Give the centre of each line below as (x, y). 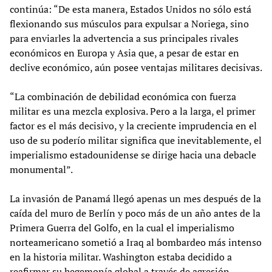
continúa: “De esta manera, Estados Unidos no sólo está (131, 9)
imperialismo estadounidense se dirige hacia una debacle (133, 155)
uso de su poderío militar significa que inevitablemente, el (136, 140)
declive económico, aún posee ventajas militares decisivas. (136, 67)
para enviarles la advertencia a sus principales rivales (124, 38)
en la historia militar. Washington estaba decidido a (121, 257)
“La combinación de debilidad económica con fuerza (123, 96)
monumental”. (41, 169)
